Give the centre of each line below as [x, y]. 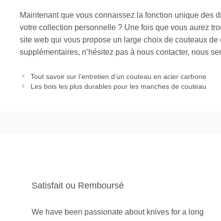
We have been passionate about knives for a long [118, 212]
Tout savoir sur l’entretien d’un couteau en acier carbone [118, 76]
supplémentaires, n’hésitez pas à [78, 52]
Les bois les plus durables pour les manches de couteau [118, 86]
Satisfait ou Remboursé [78, 185]
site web [34, 40]
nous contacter [162, 52]
